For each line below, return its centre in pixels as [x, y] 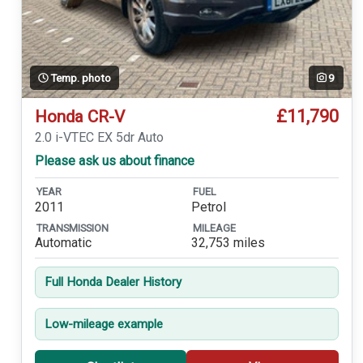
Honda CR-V [79, 117]
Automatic [63, 243]
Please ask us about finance [114, 161]
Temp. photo [80, 77]
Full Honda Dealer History [113, 282]
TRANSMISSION [72, 228]
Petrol [208, 207]
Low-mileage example [103, 324]
